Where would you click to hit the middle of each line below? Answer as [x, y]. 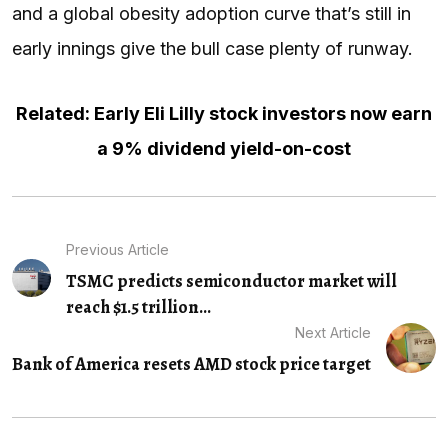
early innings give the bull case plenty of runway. [212, 48]
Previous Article [117, 249]
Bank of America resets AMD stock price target [191, 363]
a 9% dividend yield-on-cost [224, 148]
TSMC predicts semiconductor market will [231, 280]
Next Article [333, 332]
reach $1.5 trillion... [138, 306]
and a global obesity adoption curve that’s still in [211, 13]
